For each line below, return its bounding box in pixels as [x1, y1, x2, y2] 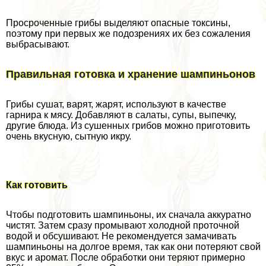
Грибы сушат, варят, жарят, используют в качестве [6, 99, 226, 110]
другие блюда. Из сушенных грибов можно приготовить [6, 121, 250, 131]
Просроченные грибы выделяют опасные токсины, [6, 18, 230, 28]
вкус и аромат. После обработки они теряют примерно [6, 252, 245, 263]
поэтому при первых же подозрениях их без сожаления [6, 28, 251, 39]
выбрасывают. [6, 39, 69, 50]
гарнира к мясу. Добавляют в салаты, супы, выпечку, [6, 110, 236, 121]
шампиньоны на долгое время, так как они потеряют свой [6, 242, 261, 252]
